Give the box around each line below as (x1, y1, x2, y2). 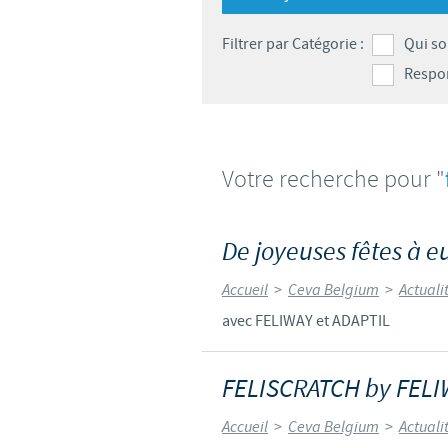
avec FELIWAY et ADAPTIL (222, 310, 390, 331)
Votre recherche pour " (221, 163, 445, 194)
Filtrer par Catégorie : (222, 34, 364, 54)
